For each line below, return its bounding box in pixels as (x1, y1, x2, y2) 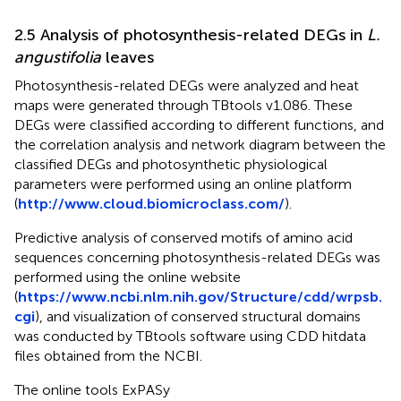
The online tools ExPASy (14, 381, 170, 399)
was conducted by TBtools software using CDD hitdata (14, 328, 366, 346)
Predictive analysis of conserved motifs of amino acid (14, 229, 353, 247)
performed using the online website (14, 269, 241, 286)
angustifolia (14, 47, 101, 68)
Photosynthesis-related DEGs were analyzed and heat (14, 77, 359, 95)
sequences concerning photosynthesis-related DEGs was (14, 249, 380, 267)
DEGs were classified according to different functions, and (14, 116, 384, 134)
